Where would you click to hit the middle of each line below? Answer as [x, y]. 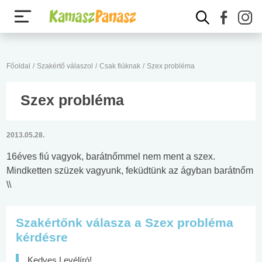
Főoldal [18, 66]
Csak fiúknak [120, 66]
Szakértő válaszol [65, 66]
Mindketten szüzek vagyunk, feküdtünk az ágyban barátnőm [130, 170]
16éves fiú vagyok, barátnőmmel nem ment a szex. [111, 156]
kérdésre [42, 237]
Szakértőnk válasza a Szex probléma [125, 223]
